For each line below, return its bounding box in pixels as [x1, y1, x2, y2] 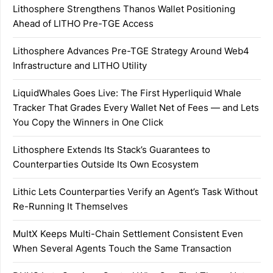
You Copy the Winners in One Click [13, 116, 163, 128]
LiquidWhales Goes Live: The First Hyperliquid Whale [13, 87, 241, 99]
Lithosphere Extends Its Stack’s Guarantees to [13, 143, 210, 155]
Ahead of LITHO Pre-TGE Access [13, 17, 154, 29]
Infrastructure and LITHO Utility [13, 59, 147, 71]
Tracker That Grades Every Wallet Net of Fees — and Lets [13, 101, 259, 113]
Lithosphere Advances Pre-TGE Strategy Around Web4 [13, 44, 249, 57]
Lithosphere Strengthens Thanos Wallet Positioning [13, 2, 235, 15]
